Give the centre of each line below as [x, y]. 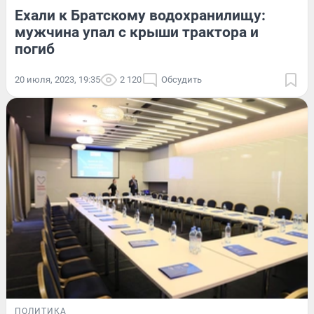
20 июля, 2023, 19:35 [57, 79]
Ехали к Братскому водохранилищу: [140, 15]
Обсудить [182, 79]
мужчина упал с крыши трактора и [137, 32]
